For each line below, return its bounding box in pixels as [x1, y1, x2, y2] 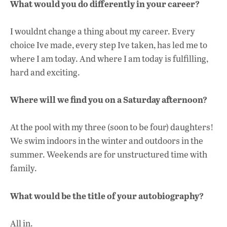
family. [10, 162, 37, 174]
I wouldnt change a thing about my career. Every [10, 25, 195, 37]
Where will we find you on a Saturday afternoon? [10, 93, 207, 106]
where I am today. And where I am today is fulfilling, [10, 52, 208, 64]
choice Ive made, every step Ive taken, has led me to [10, 39, 207, 51]
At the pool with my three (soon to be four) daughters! [10, 121, 214, 133]
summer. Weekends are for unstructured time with [10, 148, 207, 161]
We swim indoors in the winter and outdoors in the [10, 135, 203, 147]
